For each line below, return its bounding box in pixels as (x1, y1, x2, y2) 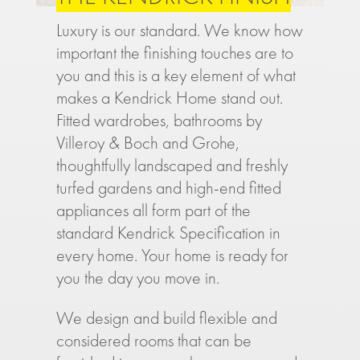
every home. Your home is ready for (55, 243, 288, 267)
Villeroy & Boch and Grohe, (55, 131, 239, 154)
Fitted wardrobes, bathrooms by (55, 108, 262, 132)
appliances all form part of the (55, 198, 251, 222)
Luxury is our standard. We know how (55, 18, 303, 42)
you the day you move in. (55, 266, 219, 289)
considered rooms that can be (55, 329, 252, 352)
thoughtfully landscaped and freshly (55, 153, 288, 177)
